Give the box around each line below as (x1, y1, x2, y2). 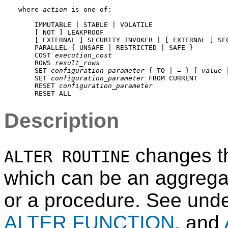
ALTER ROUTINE (4, 148, 130, 166)
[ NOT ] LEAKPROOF (18, 28, 104, 37)
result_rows (55, 59, 100, 67)
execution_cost (55, 51, 112, 60)
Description (4, 109, 119, 133)
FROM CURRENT (145, 74, 197, 82)
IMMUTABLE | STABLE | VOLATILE (18, 21, 153, 29)
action (43, 6, 67, 14)
